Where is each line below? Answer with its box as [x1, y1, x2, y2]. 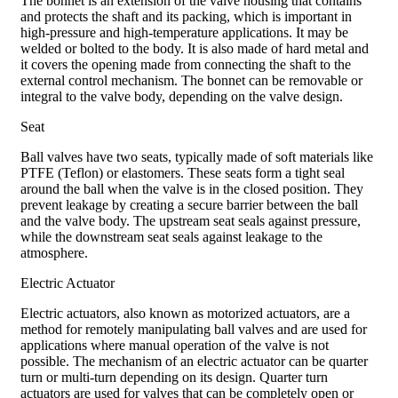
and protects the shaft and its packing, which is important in [20, 9, 352, 25]
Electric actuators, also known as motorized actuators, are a [20, 306, 350, 322]
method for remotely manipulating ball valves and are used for [20, 322, 367, 338]
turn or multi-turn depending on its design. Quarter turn [20, 370, 328, 386]
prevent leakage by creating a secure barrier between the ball [20, 197, 358, 213]
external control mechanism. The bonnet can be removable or [20, 73, 362, 89]
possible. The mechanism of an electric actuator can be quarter [20, 354, 368, 370]
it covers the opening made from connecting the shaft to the [20, 57, 351, 73]
